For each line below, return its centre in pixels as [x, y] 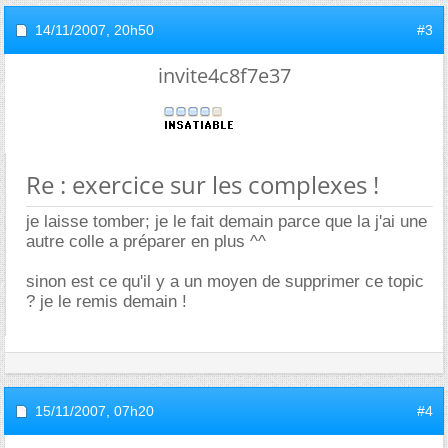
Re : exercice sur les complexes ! [202, 184]
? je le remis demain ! [106, 301]
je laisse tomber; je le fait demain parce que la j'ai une [226, 221]
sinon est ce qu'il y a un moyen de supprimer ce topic [225, 281]
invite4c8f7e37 [224, 75]
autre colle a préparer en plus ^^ [146, 241]
